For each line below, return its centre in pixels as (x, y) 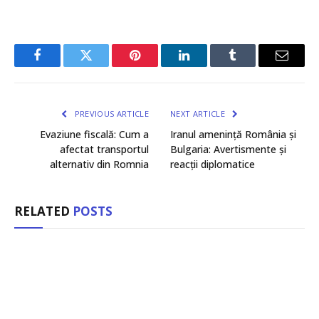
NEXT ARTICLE (199, 114)
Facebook (61, 66)
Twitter (104, 66)
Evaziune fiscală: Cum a (94, 135)
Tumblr (251, 66)
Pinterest (157, 66)
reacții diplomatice (213, 164)
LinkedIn (206, 66)
